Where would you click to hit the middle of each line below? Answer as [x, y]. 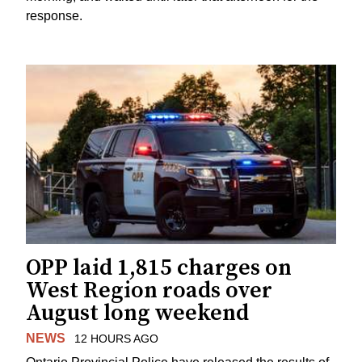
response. [54, 15]
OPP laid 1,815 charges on [159, 267]
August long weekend [137, 313]
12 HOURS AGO [116, 338]
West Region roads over [149, 290]
